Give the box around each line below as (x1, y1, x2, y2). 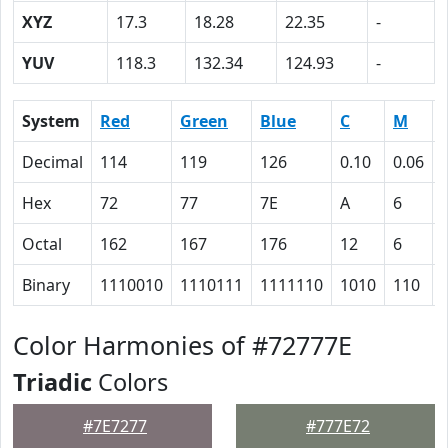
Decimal (22, 151, 83, 173)
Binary (22, 274, 70, 296)
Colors (92, 366, 168, 398)
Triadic (13, 366, 92, 398)
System (22, 110, 80, 132)
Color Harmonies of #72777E (13, 328, 352, 362)
